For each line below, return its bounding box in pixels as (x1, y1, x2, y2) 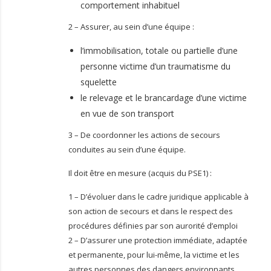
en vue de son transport (80, 108, 174, 120)
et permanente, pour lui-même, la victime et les (68, 249, 240, 261)
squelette (80, 76, 117, 88)
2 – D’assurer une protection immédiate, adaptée (68, 235, 247, 246)
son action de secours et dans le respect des (68, 206, 233, 217)
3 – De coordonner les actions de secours (68, 129, 220, 141)
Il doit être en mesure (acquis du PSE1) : (68, 168, 212, 179)
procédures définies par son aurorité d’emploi (68, 220, 238, 232)
